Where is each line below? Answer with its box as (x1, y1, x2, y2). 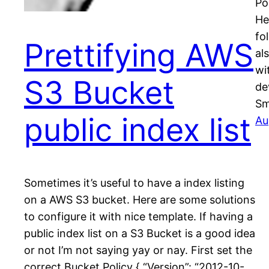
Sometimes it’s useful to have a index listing (24, 177, 244, 190)
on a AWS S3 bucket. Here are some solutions (24, 193, 255, 207)
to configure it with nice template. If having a (24, 210, 253, 223)
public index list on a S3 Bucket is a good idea (24, 227, 255, 240)
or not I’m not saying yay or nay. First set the (24, 244, 252, 257)
